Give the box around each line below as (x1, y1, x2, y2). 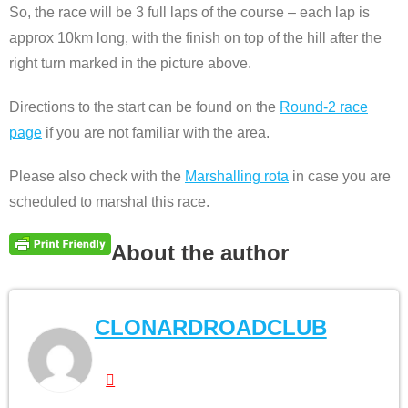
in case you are (289, 168, 391, 185)
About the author (111, 240, 289, 266)
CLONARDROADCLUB (94, 315, 327, 341)
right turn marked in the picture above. (9, 56, 251, 72)
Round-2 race (280, 99, 368, 116)
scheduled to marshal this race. (9, 194, 209, 210)
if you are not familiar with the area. (42, 125, 270, 141)
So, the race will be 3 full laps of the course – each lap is (9, 5, 370, 21)
